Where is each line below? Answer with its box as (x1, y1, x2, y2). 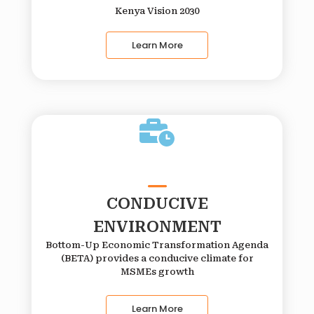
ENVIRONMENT (93, 218, 221, 236)
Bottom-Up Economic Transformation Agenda (46, 240, 268, 251)
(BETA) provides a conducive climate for (60, 253, 254, 264)
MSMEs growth (120, 266, 194, 278)
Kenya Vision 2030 (115, 6, 199, 17)
